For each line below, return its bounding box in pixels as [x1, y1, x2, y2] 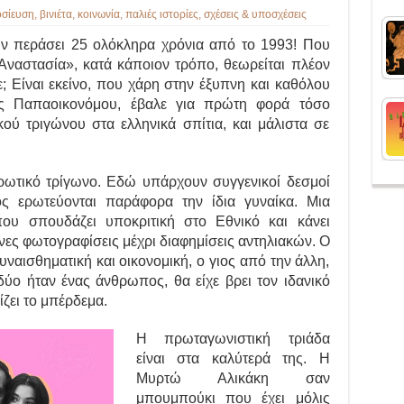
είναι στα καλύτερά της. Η [135, 351, 330, 367]
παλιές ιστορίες [124, 8, 198, 22]
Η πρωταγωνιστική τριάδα [135, 331, 330, 347]
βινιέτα [39, 8, 72, 22]
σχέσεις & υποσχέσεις [203, 8, 307, 22]
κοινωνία [77, 8, 120, 22]
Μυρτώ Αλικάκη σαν [135, 371, 330, 387]
